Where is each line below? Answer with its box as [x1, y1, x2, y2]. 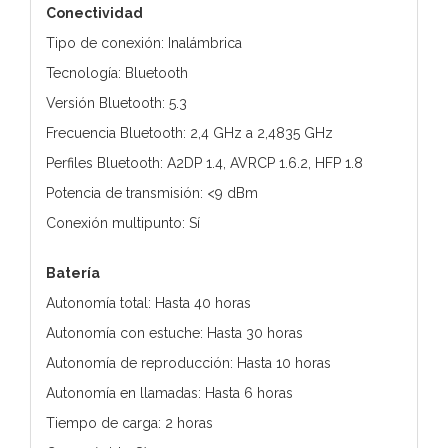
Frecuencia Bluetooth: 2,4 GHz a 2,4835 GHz [46, 124, 333, 141]
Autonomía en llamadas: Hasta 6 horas [46, 384, 293, 401]
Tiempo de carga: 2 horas [46, 414, 213, 431]
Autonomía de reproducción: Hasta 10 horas [46, 354, 331, 371]
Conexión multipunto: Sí [46, 214, 200, 231]
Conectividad [46, 4, 143, 21]
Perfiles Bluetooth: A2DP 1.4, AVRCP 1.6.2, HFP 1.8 [46, 154, 363, 171]
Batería [46, 264, 100, 281]
